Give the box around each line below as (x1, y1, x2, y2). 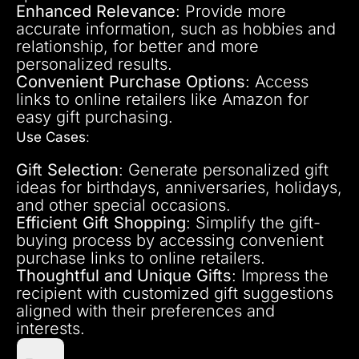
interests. (16, 318, 85, 338)
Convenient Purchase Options (16, 71, 245, 91)
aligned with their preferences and (16, 301, 275, 321)
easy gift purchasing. (16, 107, 173, 127)
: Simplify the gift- (186, 212, 321, 232)
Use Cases (16, 128, 86, 145)
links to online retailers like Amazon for (16, 89, 309, 109)
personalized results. (16, 54, 172, 74)
